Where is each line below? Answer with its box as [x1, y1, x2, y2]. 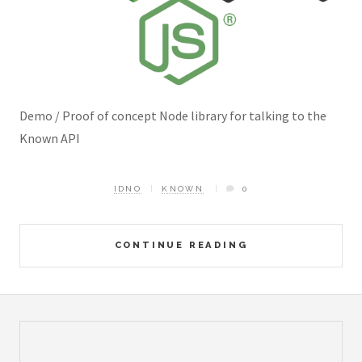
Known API [19, 129, 80, 146]
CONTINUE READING [114, 238, 248, 250]
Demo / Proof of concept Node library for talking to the [19, 107, 326, 124]
